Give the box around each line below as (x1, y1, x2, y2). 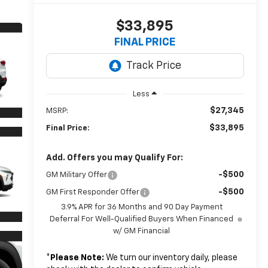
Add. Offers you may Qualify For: (45, 153, 183, 162)
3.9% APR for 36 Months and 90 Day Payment (60, 203, 223, 211)
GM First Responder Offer (45, 188, 139, 196)
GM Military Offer (45, 170, 107, 179)
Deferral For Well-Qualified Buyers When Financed (50, 215, 234, 223)
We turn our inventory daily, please (103, 253, 237, 262)
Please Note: (50, 253, 104, 262)
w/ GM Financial (113, 227, 170, 235)
